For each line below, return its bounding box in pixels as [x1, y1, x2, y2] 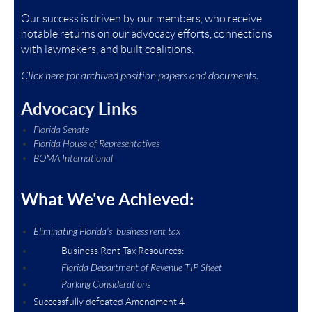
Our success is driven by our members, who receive [21, 13, 262, 24]
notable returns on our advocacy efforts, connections [21, 28, 272, 40]
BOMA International [33, 152, 113, 164]
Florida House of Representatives [33, 138, 159, 150]
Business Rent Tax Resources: [61, 245, 184, 256]
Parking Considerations [61, 279, 150, 290]
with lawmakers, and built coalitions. [21, 43, 194, 55]
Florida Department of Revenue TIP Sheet [61, 261, 222, 274]
